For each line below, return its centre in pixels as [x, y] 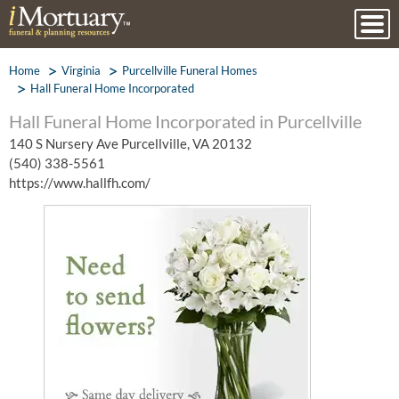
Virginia [81, 70]
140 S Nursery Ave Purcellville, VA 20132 [130, 143]
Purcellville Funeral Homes [190, 70]
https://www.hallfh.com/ [80, 183]
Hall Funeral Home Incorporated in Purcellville [185, 121]
